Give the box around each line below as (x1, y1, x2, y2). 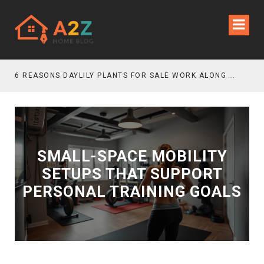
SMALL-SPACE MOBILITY (37, 147, 227, 165)
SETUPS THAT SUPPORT (41, 164, 223, 183)
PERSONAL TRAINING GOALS (22, 182, 242, 200)
